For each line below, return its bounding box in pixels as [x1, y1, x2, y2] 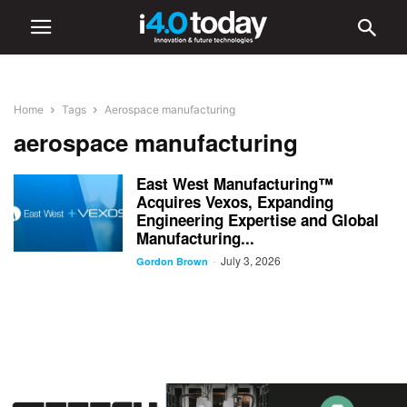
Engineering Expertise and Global [136, 209, 379, 231]
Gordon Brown [136, 254, 208, 268]
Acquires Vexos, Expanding [136, 191, 333, 213]
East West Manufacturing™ [136, 173, 333, 194]
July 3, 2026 [221, 253, 281, 268]
